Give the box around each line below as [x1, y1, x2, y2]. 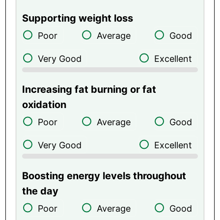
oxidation [22, 98, 67, 110]
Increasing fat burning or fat [22, 83, 157, 95]
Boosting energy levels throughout [22, 169, 187, 182]
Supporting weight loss [22, 12, 134, 24]
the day [22, 185, 59, 197]
